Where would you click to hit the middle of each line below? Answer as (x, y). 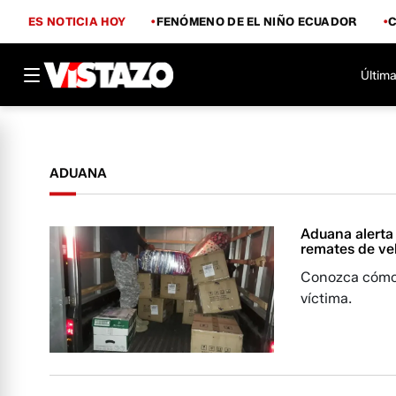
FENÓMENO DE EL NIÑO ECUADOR (257, 21)
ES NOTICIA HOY (77, 21)
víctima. (327, 298)
